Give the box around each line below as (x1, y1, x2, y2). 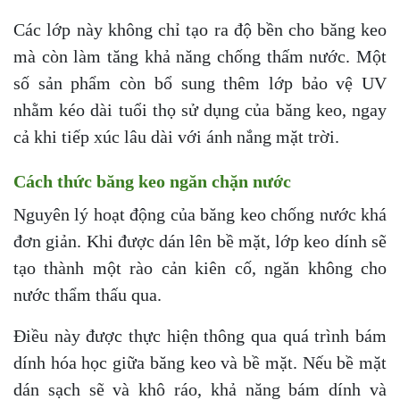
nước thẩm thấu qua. (13, 285, 162, 305)
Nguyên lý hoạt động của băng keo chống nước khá (13, 204, 387, 225)
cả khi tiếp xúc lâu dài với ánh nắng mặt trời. (13, 127, 339, 147)
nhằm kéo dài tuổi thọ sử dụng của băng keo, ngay (13, 100, 387, 121)
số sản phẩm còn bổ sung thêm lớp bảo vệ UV (13, 73, 387, 94)
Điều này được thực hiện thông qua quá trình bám (13, 326, 387, 346)
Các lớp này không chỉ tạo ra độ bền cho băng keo (13, 20, 387, 40)
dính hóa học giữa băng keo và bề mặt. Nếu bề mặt (13, 353, 387, 373)
